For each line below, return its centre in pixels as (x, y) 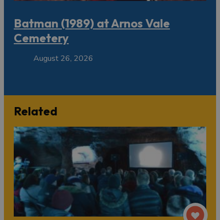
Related (36, 111)
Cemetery (41, 38)
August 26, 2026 (63, 58)
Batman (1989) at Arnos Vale (92, 23)
